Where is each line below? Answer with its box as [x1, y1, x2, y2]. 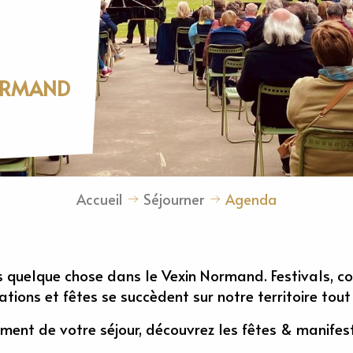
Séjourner [143, 189, 204, 209]
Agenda [225, 189, 277, 209]
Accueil [76, 189, 122, 209]
